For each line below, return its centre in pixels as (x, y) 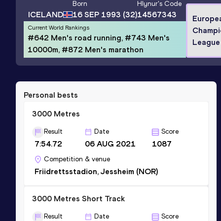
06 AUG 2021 (110, 144)
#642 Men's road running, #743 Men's (99, 37)
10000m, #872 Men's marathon (86, 49)
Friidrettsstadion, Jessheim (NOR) (96, 171)
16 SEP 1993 (97, 15)
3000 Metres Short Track (78, 198)
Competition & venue (77, 159)
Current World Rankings (58, 27)
